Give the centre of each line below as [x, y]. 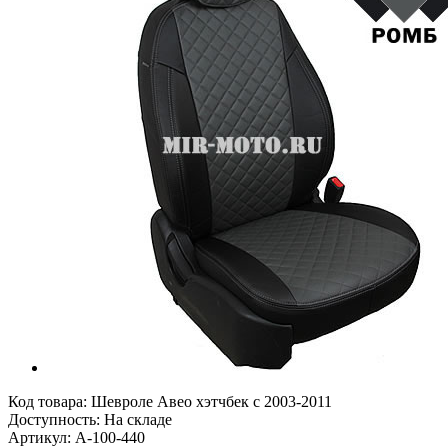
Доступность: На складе [90, 419]
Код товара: [49, 401]
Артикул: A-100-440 [76, 437]
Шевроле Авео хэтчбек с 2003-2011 [211, 401]
